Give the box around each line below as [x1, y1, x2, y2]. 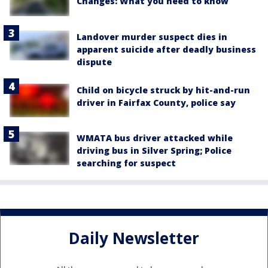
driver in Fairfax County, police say [77, 96, 236, 108]
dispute [77, 56, 112, 68]
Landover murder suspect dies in [77, 31, 227, 42]
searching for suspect [77, 157, 176, 169]
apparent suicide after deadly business [77, 43, 256, 55]
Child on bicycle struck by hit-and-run [77, 84, 250, 96]
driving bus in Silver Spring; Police [77, 144, 232, 156]
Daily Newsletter [69, 227, 199, 249]
